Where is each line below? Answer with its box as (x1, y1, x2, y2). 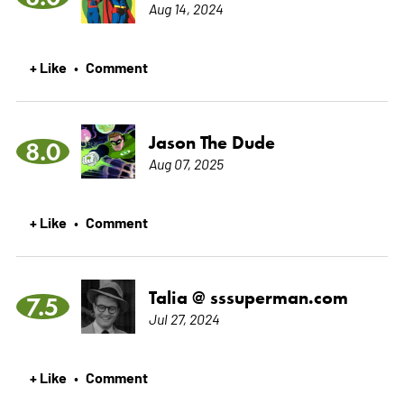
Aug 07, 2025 (148, 153, 224, 172)
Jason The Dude (148, 131, 275, 153)
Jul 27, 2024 (148, 308, 220, 327)
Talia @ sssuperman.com (148, 286, 348, 308)
